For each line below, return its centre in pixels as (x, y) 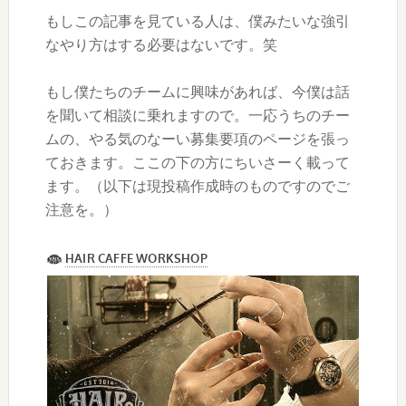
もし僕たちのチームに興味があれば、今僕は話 (197, 92)
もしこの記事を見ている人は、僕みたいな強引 (197, 21)
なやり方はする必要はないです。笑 (161, 44)
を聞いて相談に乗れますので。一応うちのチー (197, 115)
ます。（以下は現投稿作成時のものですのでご (197, 186)
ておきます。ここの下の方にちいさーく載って (197, 162)
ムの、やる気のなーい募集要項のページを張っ (197, 139)
